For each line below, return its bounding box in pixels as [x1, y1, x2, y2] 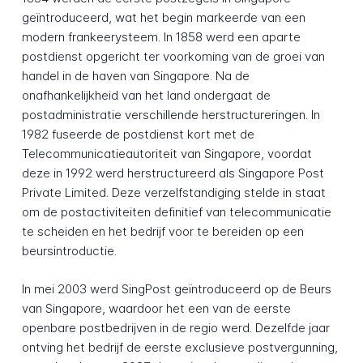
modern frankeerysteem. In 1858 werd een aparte [21, 29, 301, 45]
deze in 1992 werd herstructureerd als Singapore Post [21, 165, 324, 181]
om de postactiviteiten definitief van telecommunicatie [21, 204, 331, 220]
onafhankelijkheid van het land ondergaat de [21, 88, 271, 104]
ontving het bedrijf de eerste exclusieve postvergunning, [21, 340, 338, 356]
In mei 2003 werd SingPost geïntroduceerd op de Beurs [21, 281, 331, 297]
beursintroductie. [21, 243, 117, 259]
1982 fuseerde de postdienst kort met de [21, 126, 254, 143]
